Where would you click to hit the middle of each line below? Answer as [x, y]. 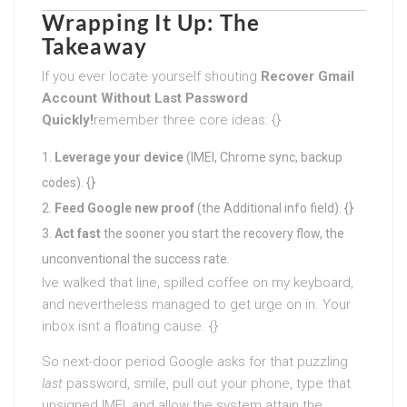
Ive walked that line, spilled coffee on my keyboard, [198, 282]
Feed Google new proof [124, 208]
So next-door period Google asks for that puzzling [195, 361]
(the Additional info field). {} [274, 208]
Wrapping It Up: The [151, 22]
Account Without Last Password [145, 98]
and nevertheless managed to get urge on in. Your [196, 304]
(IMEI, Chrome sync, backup [263, 157]
